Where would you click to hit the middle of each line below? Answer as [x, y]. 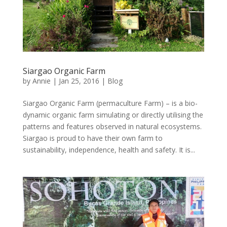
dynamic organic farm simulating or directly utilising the [113, 115]
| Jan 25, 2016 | [79, 81]
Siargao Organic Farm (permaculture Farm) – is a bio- [110, 103]
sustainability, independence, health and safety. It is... [109, 149]
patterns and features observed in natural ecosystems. [112, 126]
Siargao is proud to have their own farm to [92, 138]
